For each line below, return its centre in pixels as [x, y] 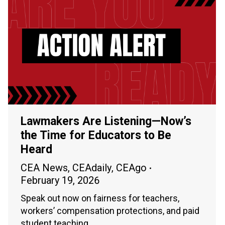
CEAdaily [92, 168]
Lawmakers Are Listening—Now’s [106, 122]
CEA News [44, 168]
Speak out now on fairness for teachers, [100, 198]
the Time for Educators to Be [96, 136]
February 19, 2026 [60, 181]
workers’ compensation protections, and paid [110, 211]
